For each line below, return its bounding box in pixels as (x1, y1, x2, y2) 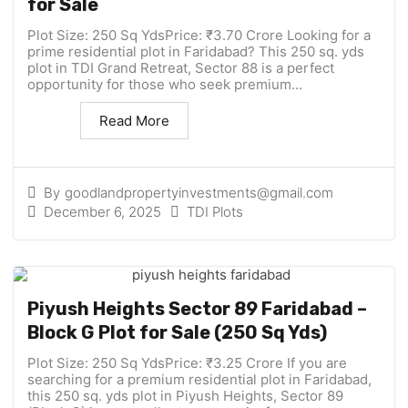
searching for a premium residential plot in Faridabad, (27, 371, 372, 389)
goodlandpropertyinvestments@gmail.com (65, 184, 333, 202)
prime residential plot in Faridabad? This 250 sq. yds (27, 43, 364, 61)
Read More (99, 112, 169, 130)
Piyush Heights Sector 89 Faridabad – (27, 298, 367, 321)
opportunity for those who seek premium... (27, 76, 302, 94)
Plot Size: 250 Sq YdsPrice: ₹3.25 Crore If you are (27, 354, 347, 372)
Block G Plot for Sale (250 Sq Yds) (27, 321, 327, 344)
